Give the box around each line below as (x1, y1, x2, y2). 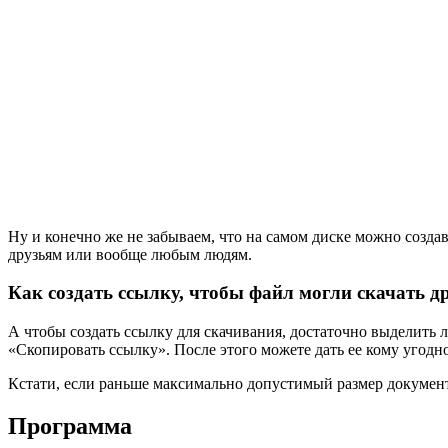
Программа (8, 412, 132, 439)
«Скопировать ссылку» (8, 341, 166, 359)
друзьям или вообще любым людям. (8, 245, 252, 263)
